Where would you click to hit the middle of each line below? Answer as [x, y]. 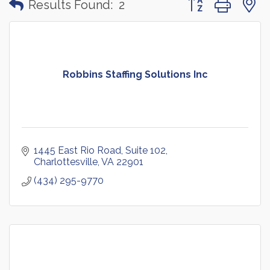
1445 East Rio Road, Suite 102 [100, 151]
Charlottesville [66, 162]
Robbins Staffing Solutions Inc [135, 75]
